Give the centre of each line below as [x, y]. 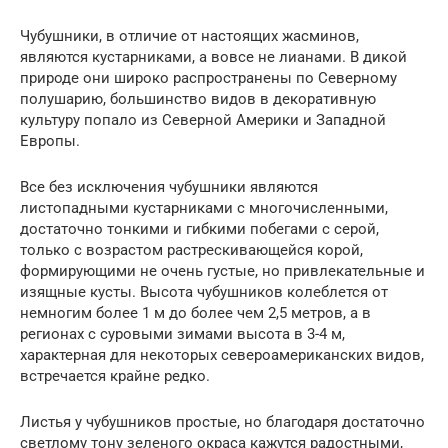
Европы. [50, 140]
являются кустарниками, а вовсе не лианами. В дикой [213, 56]
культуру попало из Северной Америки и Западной [203, 119]
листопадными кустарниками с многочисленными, [204, 207]
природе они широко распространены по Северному [208, 77]
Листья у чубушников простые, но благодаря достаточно [222, 421]
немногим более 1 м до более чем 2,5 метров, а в [195, 312]
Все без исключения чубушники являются [169, 186]
